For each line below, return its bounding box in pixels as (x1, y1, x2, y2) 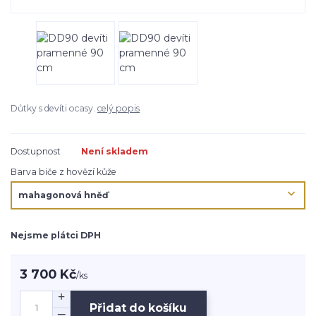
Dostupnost (11, 146, 61, 157)
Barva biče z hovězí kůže (11, 166, 116, 178)
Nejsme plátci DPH (11, 229, 101, 241)
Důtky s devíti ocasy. (11, 103, 97, 114)
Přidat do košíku (90, 300, 188, 315)
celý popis (97, 103, 140, 114)
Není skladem (81, 146, 148, 157)
